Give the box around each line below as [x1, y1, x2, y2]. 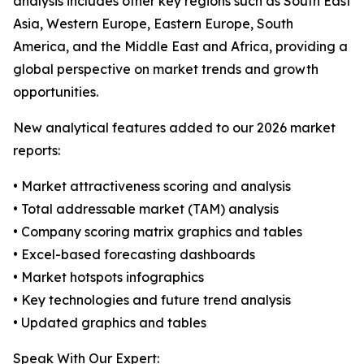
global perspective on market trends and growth [13, 61, 318, 78]
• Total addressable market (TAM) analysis [13, 201, 279, 218]
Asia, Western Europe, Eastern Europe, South [13, 15, 293, 32]
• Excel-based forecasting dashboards [13, 246, 255, 263]
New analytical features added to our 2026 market [13, 119, 336, 136]
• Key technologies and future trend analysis [13, 292, 291, 309]
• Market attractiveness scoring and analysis [13, 178, 291, 195]
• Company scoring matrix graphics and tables [13, 223, 302, 240]
